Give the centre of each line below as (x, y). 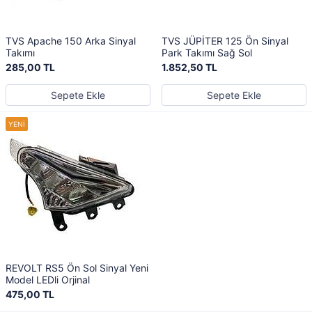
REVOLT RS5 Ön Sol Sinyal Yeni (77, 268)
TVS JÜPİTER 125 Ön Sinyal (225, 41)
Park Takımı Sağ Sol (207, 53)
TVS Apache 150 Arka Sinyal (71, 41)
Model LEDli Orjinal (48, 280)
